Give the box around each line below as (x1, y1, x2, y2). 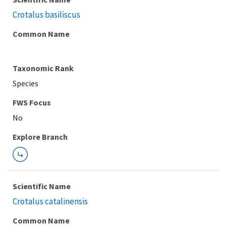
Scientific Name (13, 181, 71, 191)
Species (13, 78, 38, 88)
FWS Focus (13, 97, 51, 107)
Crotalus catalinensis (13, 196, 88, 207)
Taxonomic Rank (13, 63, 74, 73)
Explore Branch (13, 132, 68, 142)
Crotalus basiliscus (13, 9, 80, 20)
